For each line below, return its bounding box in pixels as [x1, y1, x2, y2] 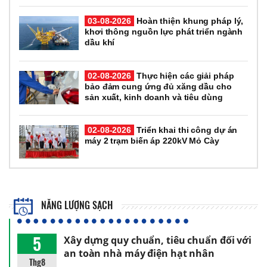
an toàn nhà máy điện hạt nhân [64, 247, 215, 260]
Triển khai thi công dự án [134, 125, 238, 135]
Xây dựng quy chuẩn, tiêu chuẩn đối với [64, 234, 252, 247]
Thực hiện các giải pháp [134, 70, 234, 80]
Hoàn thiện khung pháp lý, [134, 16, 244, 26]
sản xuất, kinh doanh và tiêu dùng [85, 92, 223, 102]
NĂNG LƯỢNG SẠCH [39, 198, 113, 213]
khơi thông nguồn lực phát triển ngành [85, 27, 243, 37]
